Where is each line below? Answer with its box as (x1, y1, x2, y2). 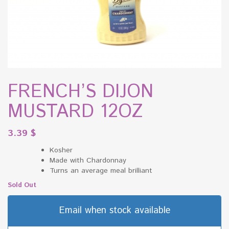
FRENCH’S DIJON (8, 79, 153, 106)
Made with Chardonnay (50, 155, 126, 166)
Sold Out (8, 180, 36, 191)
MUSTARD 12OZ (8, 99, 143, 126)
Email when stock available (59, 204, 170, 218)
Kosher (50, 145, 73, 156)
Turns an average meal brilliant (50, 166, 152, 176)
